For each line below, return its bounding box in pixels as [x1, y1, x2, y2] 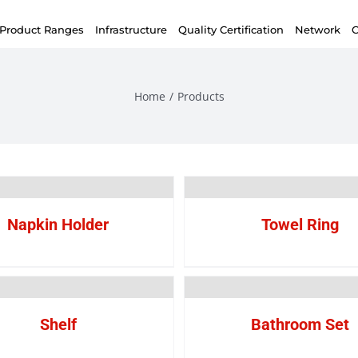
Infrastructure [94, 22, 167, 36]
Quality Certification [177, 22, 284, 36]
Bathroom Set [251, 315, 349, 334]
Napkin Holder [7, 215, 109, 234]
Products [177, 88, 225, 104]
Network [294, 22, 340, 36]
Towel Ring [261, 215, 339, 234]
